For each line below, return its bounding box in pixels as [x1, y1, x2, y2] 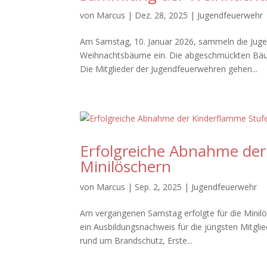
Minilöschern [80, 156, 172, 177]
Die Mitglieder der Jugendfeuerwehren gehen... [80, 63, 258, 74]
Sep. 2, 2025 [135, 181, 182, 193]
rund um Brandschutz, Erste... [80, 235, 193, 246]
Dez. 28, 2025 [135, 10, 188, 21]
